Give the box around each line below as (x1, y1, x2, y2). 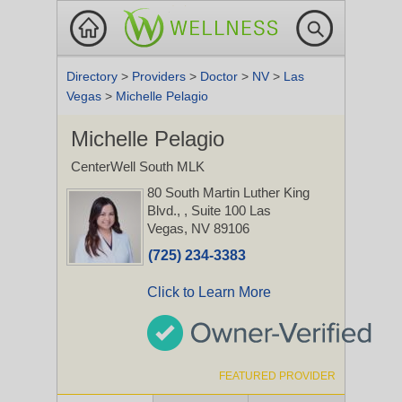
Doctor (200, 69, 241, 83)
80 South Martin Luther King (147, 185, 310, 200)
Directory (66, 69, 121, 83)
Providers (132, 69, 189, 83)
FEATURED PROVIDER (219, 370, 336, 382)
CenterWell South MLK (71, 159, 205, 174)
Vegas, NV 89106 (147, 221, 249, 236)
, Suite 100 (184, 203, 246, 218)
